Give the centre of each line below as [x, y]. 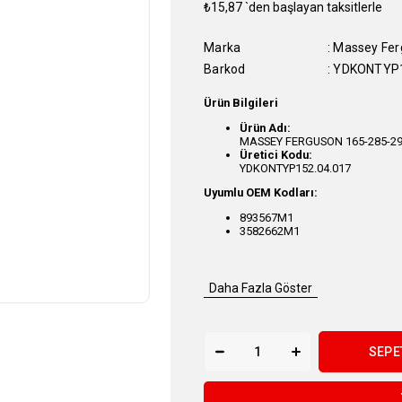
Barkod [225, 69]
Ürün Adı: [266, 127]
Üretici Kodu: [276, 154]
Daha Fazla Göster [261, 288]
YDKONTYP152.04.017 [296, 168]
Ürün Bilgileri [241, 102]
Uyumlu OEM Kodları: [261, 193]
